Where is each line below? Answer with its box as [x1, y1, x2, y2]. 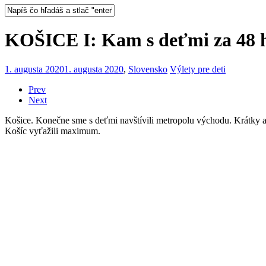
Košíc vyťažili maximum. [5, 125, 100, 136]
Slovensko [128, 64, 167, 74]
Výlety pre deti [170, 64, 226, 74]
